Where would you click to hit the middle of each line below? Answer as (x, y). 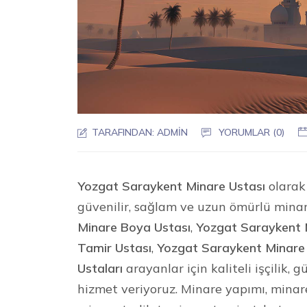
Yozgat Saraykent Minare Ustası (172, 186)
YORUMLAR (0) (252, 132)
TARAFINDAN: (123, 132)
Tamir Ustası (115, 247)
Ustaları (100, 268)
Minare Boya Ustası (134, 227)
